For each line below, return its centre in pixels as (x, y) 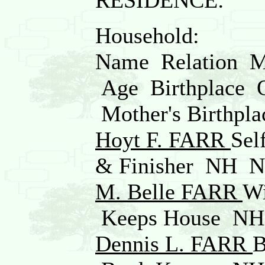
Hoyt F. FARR (163, 140)
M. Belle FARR (169, 192)
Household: (147, 35)
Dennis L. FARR (174, 244)
